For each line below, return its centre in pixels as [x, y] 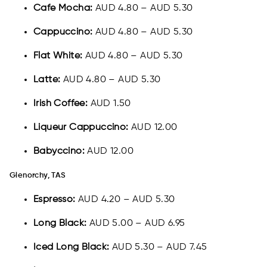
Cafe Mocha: [63, 9]
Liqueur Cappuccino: [81, 128]
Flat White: [58, 56]
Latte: [48, 80]
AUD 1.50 [109, 104]
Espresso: [56, 200]
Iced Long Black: [72, 248]
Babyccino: [60, 152]
